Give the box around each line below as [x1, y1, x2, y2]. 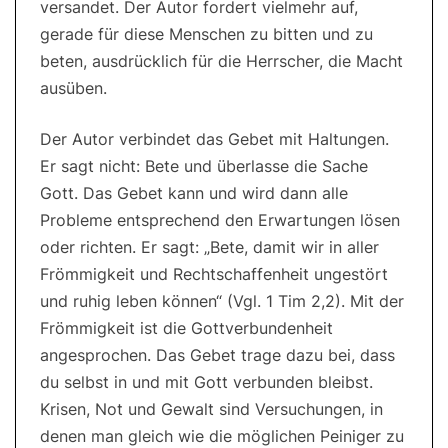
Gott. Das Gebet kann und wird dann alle [40, 183, 348, 204]
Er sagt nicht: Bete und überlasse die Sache [40, 156, 368, 177]
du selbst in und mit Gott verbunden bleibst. [40, 372, 373, 393]
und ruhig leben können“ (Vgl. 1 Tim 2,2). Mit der [40, 291, 404, 312]
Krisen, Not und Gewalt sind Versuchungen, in [40, 399, 383, 420]
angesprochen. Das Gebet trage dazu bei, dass [40, 345, 395, 366]
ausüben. [40, 78, 107, 99]
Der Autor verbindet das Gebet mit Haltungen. [40, 129, 389, 150]
